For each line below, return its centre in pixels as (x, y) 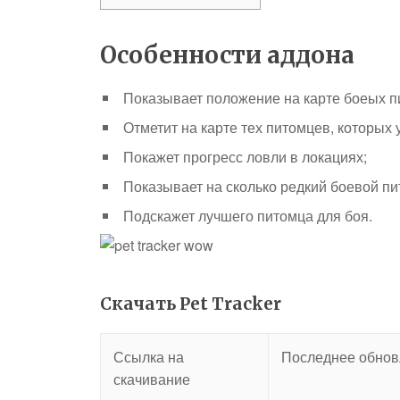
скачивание (152, 379)
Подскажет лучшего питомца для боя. (248, 216)
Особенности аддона (227, 55)
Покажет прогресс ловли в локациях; (245, 157)
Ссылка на (149, 357)
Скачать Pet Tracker (191, 304)
